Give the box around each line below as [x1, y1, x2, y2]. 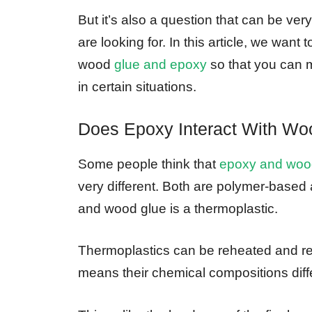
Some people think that [78, 156, 219, 171]
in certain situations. [78, 79, 196, 95]
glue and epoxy [114, 57, 207, 72]
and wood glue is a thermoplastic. [78, 201, 278, 216]
